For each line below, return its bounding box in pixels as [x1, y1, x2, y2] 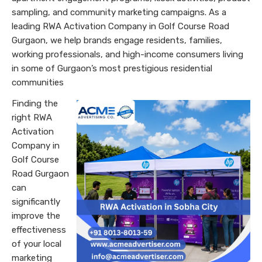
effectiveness [12, 225, 66, 235]
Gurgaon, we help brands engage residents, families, [12, 35, 222, 46]
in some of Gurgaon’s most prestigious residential [12, 63, 212, 74]
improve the [12, 211, 60, 221]
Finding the [12, 98, 58, 109]
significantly [12, 196, 60, 207]
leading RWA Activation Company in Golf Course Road [12, 21, 229, 32]
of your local [12, 239, 61, 249]
